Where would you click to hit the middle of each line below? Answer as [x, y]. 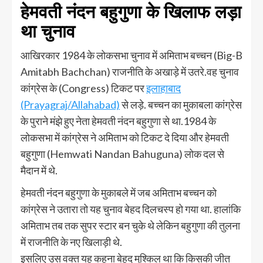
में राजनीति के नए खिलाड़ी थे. [71, 242]
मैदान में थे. [39, 170]
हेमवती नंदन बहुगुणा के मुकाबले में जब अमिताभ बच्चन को [119, 192]
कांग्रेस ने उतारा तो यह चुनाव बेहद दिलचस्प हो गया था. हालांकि [131, 209]
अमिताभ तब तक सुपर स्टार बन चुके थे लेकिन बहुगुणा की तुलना [130, 225]
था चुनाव [48, 31]
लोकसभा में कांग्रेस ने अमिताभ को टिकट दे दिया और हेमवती [125, 137]
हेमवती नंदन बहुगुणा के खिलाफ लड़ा [131, 12]
